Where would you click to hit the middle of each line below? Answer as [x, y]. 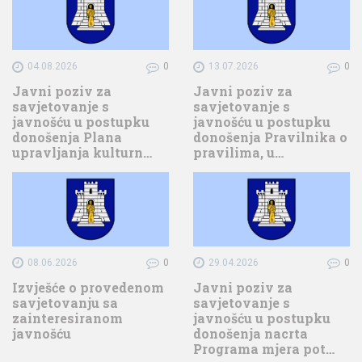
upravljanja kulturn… [82, 153]
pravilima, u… [238, 153]
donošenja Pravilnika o [270, 137]
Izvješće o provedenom [88, 287]
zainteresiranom [67, 318]
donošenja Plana [67, 137]
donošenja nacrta [250, 333]
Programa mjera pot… [264, 348]
